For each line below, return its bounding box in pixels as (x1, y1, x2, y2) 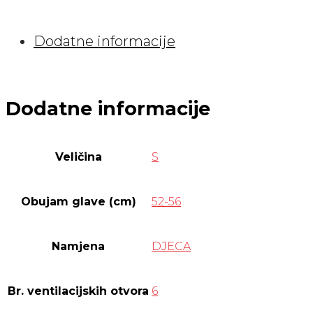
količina (5, 44, 52, 58)
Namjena (52, 240, 105, 254)
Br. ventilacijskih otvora (8, 284, 149, 298)
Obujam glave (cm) (20, 195, 136, 209)
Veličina (54, 150, 102, 164)
